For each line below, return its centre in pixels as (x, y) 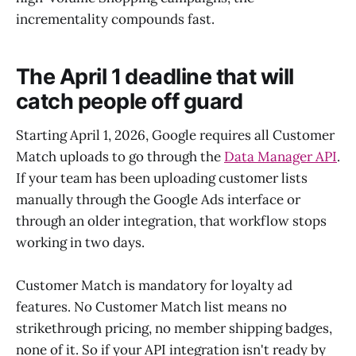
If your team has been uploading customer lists (162, 178)
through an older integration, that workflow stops (171, 221)
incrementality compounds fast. (115, 19)
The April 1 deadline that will (155, 77)
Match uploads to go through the (120, 156)
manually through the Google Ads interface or (158, 199)
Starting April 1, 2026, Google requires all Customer (175, 135)
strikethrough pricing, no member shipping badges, (174, 329)
